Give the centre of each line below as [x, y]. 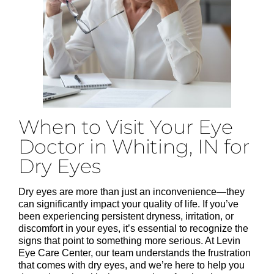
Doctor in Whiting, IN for [134, 147]
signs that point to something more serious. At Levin [129, 241]
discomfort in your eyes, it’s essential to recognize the [133, 229]
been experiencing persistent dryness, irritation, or [126, 217]
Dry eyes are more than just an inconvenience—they [131, 192]
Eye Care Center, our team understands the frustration [135, 253]
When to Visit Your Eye [126, 127]
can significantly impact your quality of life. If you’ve [128, 204]
